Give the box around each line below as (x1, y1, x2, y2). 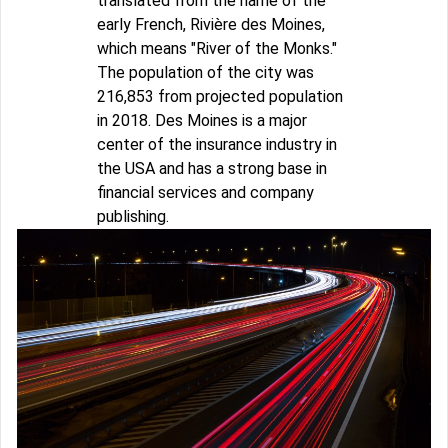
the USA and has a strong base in (97, 158, 327, 178)
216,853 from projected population (97, 86, 343, 106)
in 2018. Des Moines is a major (97, 110, 307, 130)
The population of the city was (97, 62, 314, 82)
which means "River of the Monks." (97, 38, 337, 58)
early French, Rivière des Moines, (97, 14, 325, 34)
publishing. (97, 206, 169, 226)
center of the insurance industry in (97, 134, 337, 154)
